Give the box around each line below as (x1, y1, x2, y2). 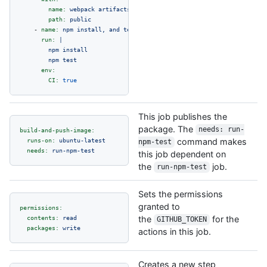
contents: (27, 213, 59, 221)
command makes (174, 136, 249, 147)
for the (209, 213, 241, 224)
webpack (70, 5, 95, 13)
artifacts (98, 5, 131, 13)
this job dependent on (138, 148, 226, 159)
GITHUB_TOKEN (156, 215, 207, 224)
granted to (138, 201, 180, 212)
